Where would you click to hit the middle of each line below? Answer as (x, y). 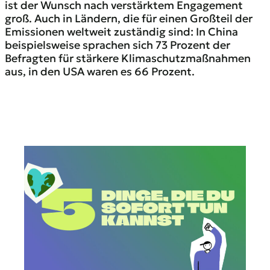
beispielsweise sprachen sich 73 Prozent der (118, 45)
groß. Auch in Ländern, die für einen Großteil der (129, 18)
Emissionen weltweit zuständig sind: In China (121, 32)
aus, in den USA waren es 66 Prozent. (101, 71)
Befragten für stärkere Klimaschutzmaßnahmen (128, 58)
